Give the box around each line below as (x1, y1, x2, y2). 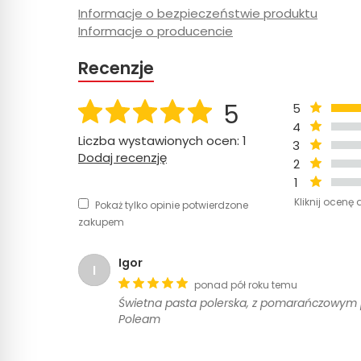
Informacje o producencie (78, 22, 233, 39)
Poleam (118, 310, 160, 327)
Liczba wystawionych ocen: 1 (78, 131, 247, 149)
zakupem (78, 214, 124, 229)
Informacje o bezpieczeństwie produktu (78, 4, 317, 22)
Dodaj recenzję (78, 148, 167, 166)
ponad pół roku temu (194, 277, 297, 292)
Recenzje (78, 56, 154, 80)
